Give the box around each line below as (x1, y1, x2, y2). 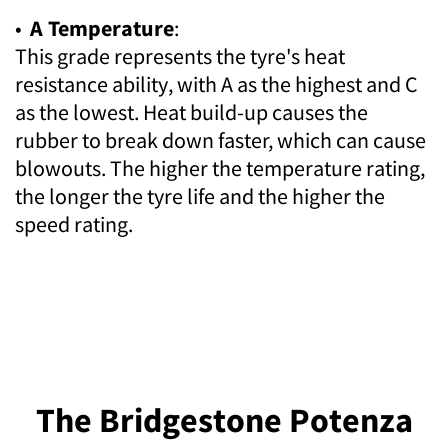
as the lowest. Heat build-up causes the (15, 98, 368, 127)
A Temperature (30, 14, 174, 43)
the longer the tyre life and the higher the (15, 182, 385, 211)
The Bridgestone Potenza (35, 399, 413, 442)
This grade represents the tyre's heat (15, 42, 345, 71)
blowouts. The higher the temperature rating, (15, 154, 425, 183)
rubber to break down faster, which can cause (15, 126, 426, 155)
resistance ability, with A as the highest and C (15, 70, 418, 99)
